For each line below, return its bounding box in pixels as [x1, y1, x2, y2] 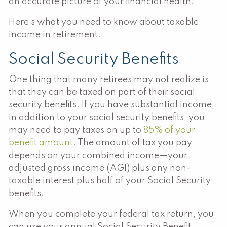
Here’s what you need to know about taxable [9, 17, 199, 27]
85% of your [143, 125, 196, 135]
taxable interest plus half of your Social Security [9, 176, 211, 185]
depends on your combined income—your [9, 150, 188, 160]
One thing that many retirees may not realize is [9, 74, 209, 84]
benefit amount [9, 138, 73, 147]
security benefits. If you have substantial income [9, 100, 212, 109]
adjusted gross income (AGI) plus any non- [9, 163, 192, 173]
